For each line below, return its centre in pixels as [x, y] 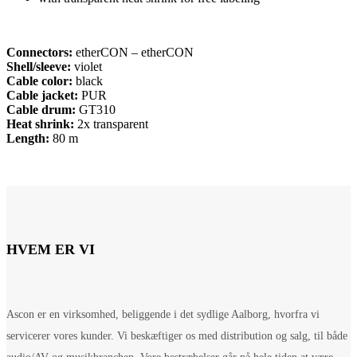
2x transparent [111, 124]
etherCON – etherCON [133, 52]
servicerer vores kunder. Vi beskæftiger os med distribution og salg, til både [177, 335]
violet [86, 66]
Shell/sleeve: [39, 66]
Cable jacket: [42, 95]
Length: [28, 138]
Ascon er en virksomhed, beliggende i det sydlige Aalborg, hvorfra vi [163, 314]
